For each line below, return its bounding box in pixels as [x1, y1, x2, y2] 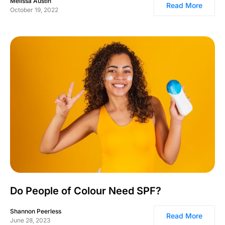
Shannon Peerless [10, 207, 61, 215]
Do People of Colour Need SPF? [10, 185, 161, 197]
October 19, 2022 [10, 6, 58, 14]
